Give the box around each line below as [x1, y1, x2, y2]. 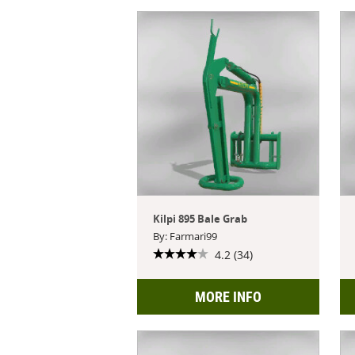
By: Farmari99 [153, 228, 218, 243]
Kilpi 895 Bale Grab [153, 211, 248, 226]
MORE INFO [195, 288, 262, 305]
